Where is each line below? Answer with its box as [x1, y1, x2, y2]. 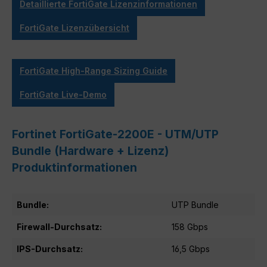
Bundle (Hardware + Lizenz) [12, 143, 169, 158]
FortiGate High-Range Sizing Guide [20, 65, 167, 76]
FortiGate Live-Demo [20, 89, 107, 100]
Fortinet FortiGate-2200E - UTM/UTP [12, 126, 219, 141]
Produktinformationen [12, 160, 137, 175]
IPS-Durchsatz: [17, 243, 83, 254]
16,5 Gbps [172, 243, 210, 254]
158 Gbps [172, 221, 208, 232]
